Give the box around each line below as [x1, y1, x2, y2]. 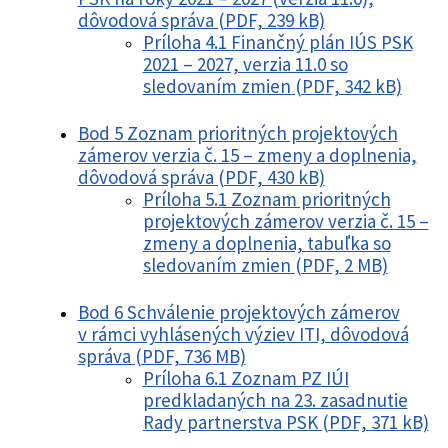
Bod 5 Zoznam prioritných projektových [77, 121, 398, 146]
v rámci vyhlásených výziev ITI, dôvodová [77, 322, 409, 347]
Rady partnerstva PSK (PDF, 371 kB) [142, 410, 429, 435]
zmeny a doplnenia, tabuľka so [142, 231, 391, 256]
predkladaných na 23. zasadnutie [142, 388, 408, 413]
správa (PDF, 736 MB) [77, 344, 246, 369]
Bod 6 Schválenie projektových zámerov [77, 300, 400, 325]
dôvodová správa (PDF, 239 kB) [77, 8, 325, 33]
